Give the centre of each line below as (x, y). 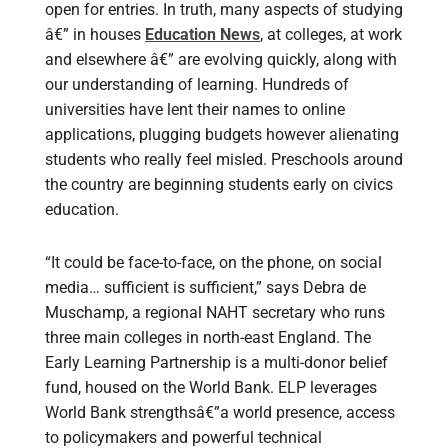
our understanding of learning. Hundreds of (197, 85)
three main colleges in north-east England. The (208, 338)
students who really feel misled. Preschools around (224, 160)
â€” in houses (95, 35)
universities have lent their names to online (195, 110)
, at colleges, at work (331, 35)
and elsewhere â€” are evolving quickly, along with (221, 60)
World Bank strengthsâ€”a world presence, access (220, 413)
